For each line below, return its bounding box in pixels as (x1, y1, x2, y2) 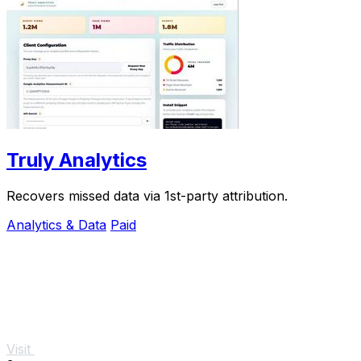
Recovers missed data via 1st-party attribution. (6, 187, 288, 204)
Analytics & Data (6, 216, 106, 233)
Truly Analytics (6, 147, 147, 172)
